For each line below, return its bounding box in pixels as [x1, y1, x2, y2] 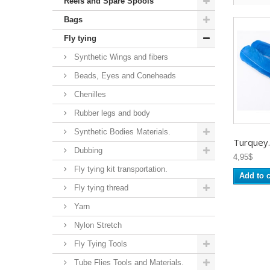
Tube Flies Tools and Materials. [72, 257, 184, 267]
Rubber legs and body [72, 108, 150, 118]
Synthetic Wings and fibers [72, 52, 168, 61]
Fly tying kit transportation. [72, 164, 168, 174]
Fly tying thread [72, 183, 128, 192]
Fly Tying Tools [72, 239, 127, 248]
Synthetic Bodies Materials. [72, 127, 171, 136]
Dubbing [72, 145, 102, 155]
